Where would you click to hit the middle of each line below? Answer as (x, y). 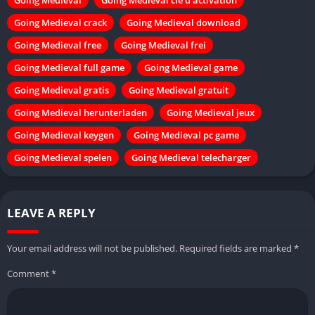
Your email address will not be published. (92, 248)
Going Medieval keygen (64, 135)
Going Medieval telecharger (191, 157)
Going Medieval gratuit (179, 90)
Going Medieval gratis (62, 90)
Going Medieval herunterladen (81, 112)
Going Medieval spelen (63, 157)
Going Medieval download (184, 22)
